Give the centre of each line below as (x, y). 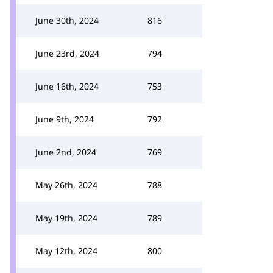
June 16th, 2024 (67, 86)
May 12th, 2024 (66, 251)
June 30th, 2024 (67, 20)
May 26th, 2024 (66, 185)
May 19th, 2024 (66, 218)
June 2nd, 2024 (66, 152)
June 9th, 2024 (65, 119)
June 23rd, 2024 (67, 53)
